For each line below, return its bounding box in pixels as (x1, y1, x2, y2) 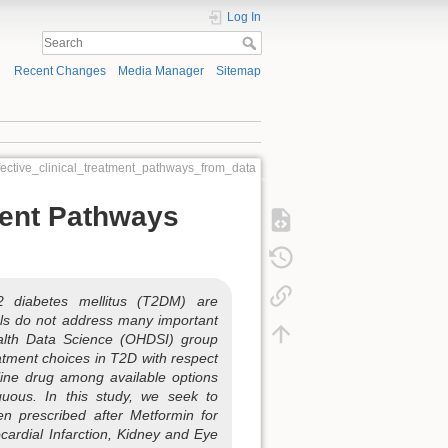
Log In (227, 10, 261, 24)
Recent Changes (13, 64, 106, 79)
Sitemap (216, 64, 261, 79)
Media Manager (117, 64, 204, 79)
